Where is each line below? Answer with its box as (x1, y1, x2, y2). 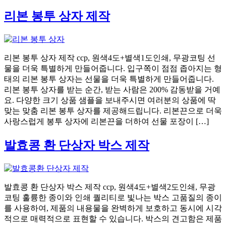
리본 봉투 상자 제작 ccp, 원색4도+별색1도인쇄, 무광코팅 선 (4, 53, 215, 63)
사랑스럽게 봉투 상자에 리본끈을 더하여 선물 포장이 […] (4, 117, 209, 126)
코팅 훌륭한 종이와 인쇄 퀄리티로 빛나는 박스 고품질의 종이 (4, 193, 222, 202)
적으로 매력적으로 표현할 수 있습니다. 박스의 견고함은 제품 (4, 214, 222, 223)
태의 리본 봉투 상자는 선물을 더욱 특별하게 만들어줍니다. (4, 75, 214, 84)
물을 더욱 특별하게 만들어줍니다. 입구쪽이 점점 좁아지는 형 (4, 64, 222, 73)
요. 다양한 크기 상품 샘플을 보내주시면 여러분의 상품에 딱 (4, 96, 216, 105)
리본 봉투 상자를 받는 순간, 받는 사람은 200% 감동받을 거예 (4, 85, 220, 94)
